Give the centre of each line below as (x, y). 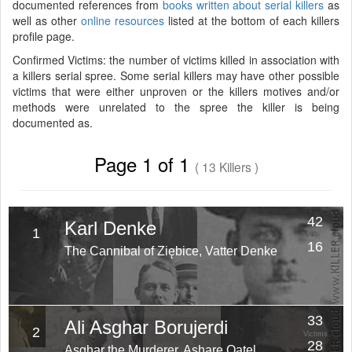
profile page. (44, 36)
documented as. (53, 123)
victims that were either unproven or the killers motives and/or (176, 91)
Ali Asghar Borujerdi (146, 327)
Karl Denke (110, 228)
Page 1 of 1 (144, 164)
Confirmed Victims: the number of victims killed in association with (176, 60)
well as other (47, 20)
